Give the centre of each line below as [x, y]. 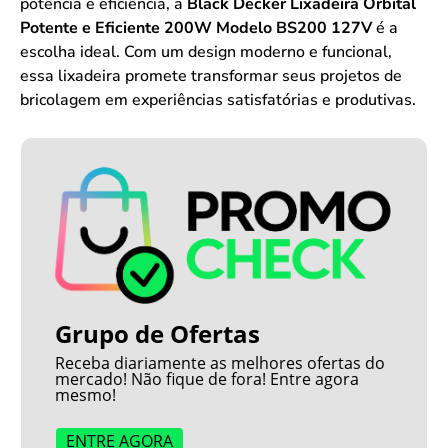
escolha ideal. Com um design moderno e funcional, [206, 51]
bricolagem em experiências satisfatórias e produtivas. [218, 99]
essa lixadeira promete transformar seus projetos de [211, 75]
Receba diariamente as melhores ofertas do [220, 363]
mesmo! [86, 395]
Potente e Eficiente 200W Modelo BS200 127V [196, 27]
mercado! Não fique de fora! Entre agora [207, 379]
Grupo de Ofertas [158, 334]
